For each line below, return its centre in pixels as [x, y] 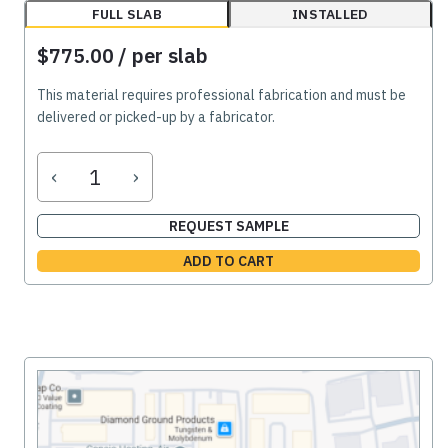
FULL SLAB [126, 14]
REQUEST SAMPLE [228, 226]
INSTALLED [330, 14]
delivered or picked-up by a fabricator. [156, 117]
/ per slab [163, 56]
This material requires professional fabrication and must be [221, 95]
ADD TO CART [228, 261]
